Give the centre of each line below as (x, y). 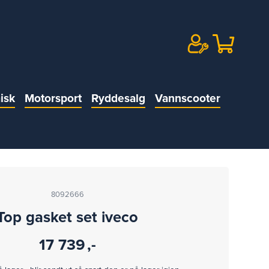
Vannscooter (187, 98)
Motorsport (53, 98)
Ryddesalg (118, 98)
